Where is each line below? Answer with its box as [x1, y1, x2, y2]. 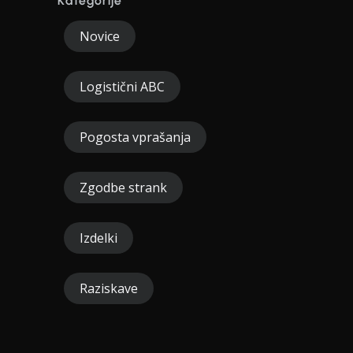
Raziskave [80, 280, 138, 297]
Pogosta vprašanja [80, 128, 191, 146]
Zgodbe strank [80, 179, 167, 196]
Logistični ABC [80, 78, 165, 95]
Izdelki [80, 229, 117, 247]
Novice [80, 28, 120, 45]
